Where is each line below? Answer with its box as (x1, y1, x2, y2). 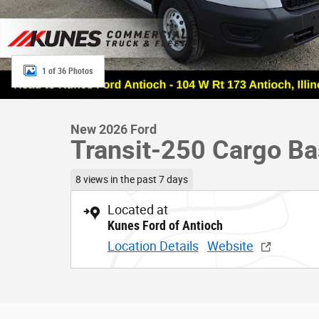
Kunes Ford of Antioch (108, 217, 223, 233)
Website (207, 238, 253, 253)
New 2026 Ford (70, 122, 157, 137)
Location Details (108, 238, 199, 253)
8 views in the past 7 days (75, 173, 188, 185)
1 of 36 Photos (42, 66, 93, 76)
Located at (108, 202, 168, 217)
